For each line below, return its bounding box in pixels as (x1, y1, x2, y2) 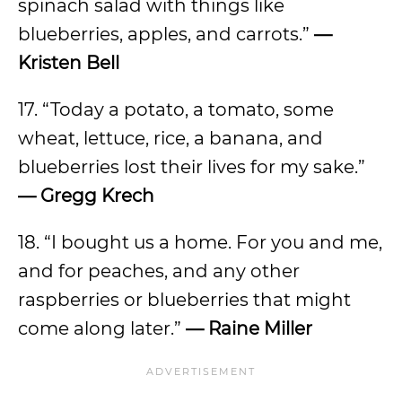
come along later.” (18, 318, 181, 339)
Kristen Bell (18, 52, 119, 74)
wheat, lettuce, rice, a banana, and (18, 127, 323, 149)
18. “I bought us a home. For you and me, (18, 232, 382, 253)
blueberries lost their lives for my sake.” (18, 156, 365, 178)
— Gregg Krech (18, 185, 154, 206)
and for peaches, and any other (18, 260, 300, 282)
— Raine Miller (181, 318, 312, 339)
